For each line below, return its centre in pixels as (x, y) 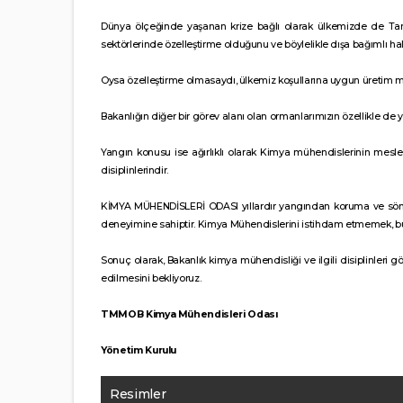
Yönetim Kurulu (140, 350)
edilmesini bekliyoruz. (151, 278)
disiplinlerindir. (135, 170)
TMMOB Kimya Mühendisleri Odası (189, 314)
